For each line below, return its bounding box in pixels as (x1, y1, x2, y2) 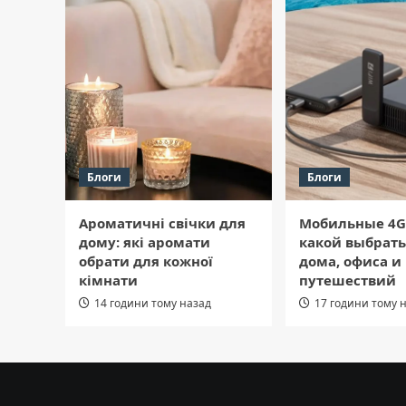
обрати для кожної (79, 252, 213, 271)
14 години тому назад (94, 295, 211, 312)
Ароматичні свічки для (79, 214, 246, 233)
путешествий (299, 271, 396, 290)
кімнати (79, 271, 138, 290)
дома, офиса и (299, 252, 401, 271)
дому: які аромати (79, 233, 210, 252)
